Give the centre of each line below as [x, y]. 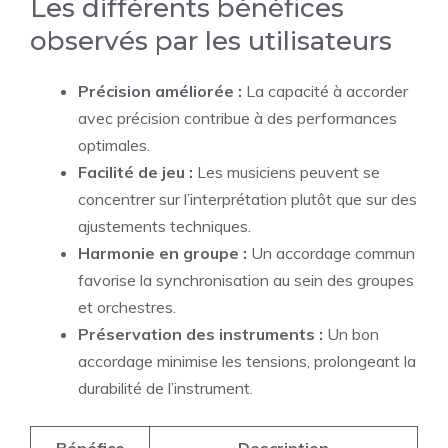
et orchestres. [127, 307]
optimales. [114, 145]
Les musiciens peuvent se [286, 172]
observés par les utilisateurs [211, 41]
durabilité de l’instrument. [165, 388]
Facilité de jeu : [135, 172]
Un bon [351, 334]
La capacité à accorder [325, 91]
